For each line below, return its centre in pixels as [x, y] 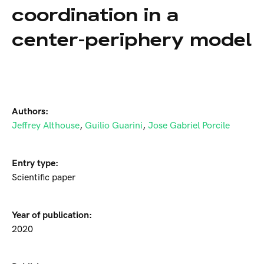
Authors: [30, 112]
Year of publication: [52, 216]
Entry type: [35, 164]
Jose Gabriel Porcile [189, 126]
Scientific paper [44, 178]
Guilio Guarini [114, 126]
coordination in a [95, 15]
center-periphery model [132, 40]
